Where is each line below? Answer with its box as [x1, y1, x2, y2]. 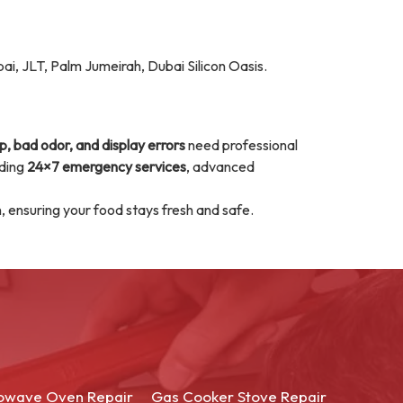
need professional [185, 136, 298, 154]
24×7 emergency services [27, 157, 186, 175]
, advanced [186, 157, 255, 175]
